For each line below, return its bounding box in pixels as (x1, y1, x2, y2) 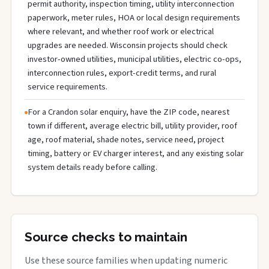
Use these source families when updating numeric (25, 254, 228, 267)
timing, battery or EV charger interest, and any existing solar (28, 147, 244, 160)
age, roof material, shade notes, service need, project (28, 133, 224, 146)
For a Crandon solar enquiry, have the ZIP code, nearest (28, 106, 229, 118)
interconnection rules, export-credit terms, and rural (28, 67, 216, 79)
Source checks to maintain (25, 229, 187, 244)
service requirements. (28, 80, 107, 93)
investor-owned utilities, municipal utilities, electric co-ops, (28, 53, 241, 65)
